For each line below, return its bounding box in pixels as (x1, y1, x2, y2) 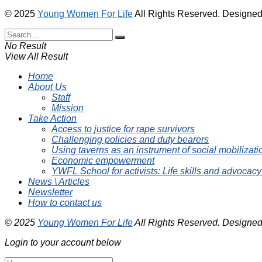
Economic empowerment (51, 155, 154, 166)
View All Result (5, 51, 68, 61)
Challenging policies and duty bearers (51, 134, 209, 144)
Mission (51, 102, 84, 113)
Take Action (28, 113, 77, 123)
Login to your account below (5, 237, 121, 247)
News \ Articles (28, 176, 89, 187)
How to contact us (28, 197, 102, 208)
